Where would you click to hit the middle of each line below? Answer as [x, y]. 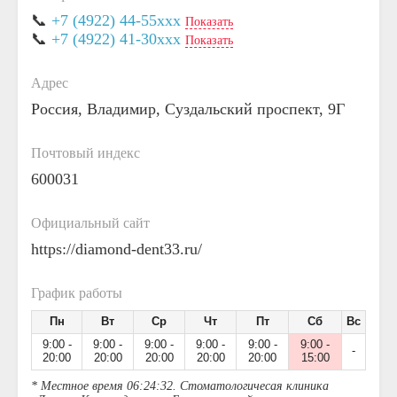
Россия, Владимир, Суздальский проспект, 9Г [188, 109]
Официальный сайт [90, 223]
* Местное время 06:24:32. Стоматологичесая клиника [180, 386]
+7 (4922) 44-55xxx [116, 20]
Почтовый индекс [86, 153]
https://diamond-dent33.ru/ [117, 249]
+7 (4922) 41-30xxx [116, 39]
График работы [77, 293]
